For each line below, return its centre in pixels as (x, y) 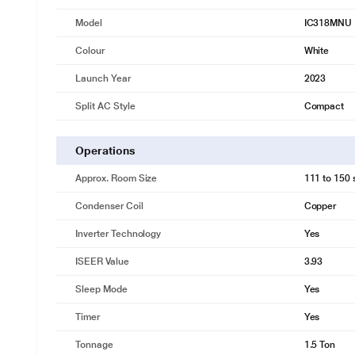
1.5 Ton (320, 345)
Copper (320, 206)
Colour (90, 51)
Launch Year (103, 78)
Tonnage (94, 345)
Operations (105, 151)
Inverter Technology (118, 234)
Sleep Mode (101, 289)
